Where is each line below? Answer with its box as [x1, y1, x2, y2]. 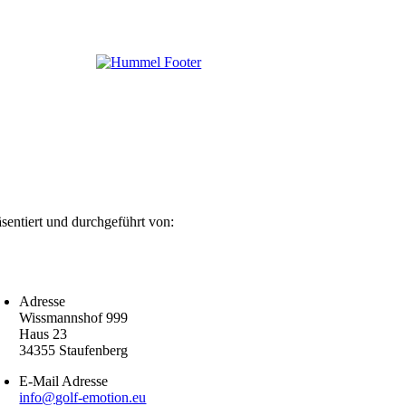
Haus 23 [19, 326, 68, 343]
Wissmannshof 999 [19, 310, 129, 326]
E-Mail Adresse [19, 373, 109, 390]
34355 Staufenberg [19, 343, 129, 359]
